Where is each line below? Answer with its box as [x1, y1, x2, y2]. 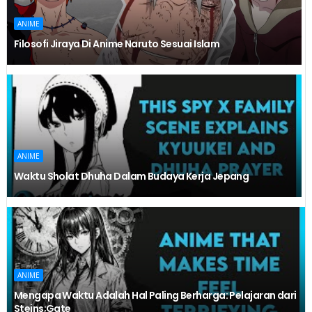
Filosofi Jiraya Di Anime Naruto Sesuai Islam [13, 37, 220, 52]
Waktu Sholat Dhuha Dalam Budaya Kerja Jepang [13, 169, 249, 184]
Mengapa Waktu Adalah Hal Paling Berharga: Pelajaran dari [13, 288, 297, 303]
